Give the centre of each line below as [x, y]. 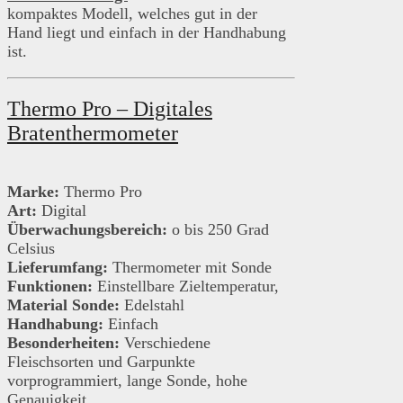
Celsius [31, 249]
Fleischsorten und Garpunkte [101, 362]
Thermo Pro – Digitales [110, 109]
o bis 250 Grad [218, 230]
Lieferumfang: [58, 268]
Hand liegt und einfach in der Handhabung [147, 33]
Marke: [33, 192]
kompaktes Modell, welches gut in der [132, 14]
